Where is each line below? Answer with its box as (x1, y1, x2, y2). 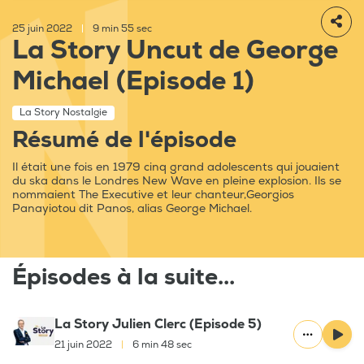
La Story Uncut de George (12, 34, 338, 67)
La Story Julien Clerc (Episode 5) (54, 316, 262, 333)
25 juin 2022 (12, 23, 75, 36)
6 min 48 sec (130, 339, 192, 352)
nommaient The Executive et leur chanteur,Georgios (12, 188, 294, 202)
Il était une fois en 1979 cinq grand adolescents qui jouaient (12, 160, 340, 175)
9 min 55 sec (90, 23, 152, 36)
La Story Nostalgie (19, 106, 107, 119)
